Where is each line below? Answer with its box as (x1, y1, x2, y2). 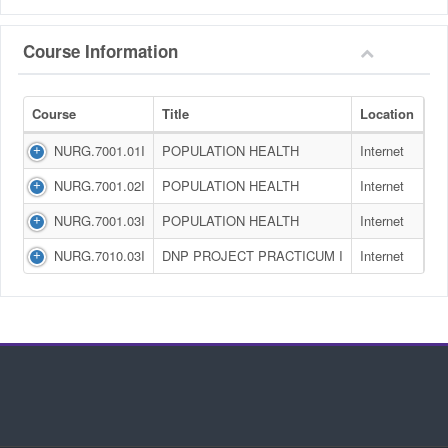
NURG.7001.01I (54, 140, 145, 160)
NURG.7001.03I (54, 210, 145, 230)
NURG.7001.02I (54, 175, 145, 195)
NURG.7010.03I (54, 245, 145, 265)
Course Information (23, 38, 178, 63)
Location (360, 103, 414, 123)
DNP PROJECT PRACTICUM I (162, 245, 343, 265)
